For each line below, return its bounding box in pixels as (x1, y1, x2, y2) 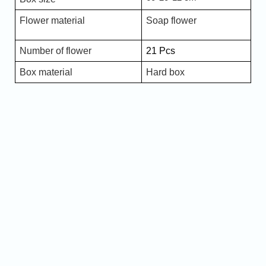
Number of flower (19, 46, 91, 56)
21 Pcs (145, 46, 175, 56)
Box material (19, 67, 72, 78)
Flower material (19, 15, 85, 26)
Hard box (145, 67, 185, 78)
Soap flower (145, 15, 197, 26)
